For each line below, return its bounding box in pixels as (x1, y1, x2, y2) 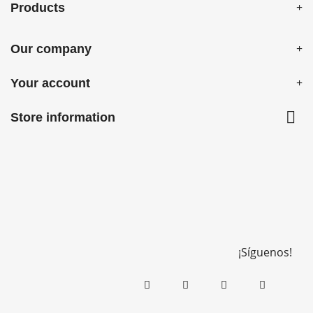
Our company (10, 42, 92, 56)
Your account (10, 76, 90, 90)
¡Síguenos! (238, 245, 292, 260)
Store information (10, 110, 115, 124)
